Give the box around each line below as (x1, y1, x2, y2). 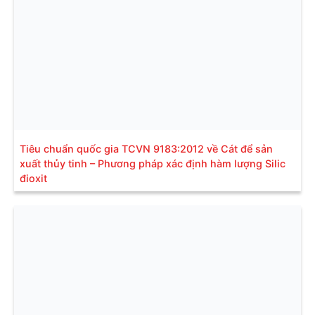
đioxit (20, 172, 47, 184)
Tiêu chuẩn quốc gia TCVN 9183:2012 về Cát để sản (20, 142, 273, 155)
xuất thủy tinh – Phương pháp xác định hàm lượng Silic (20, 157, 285, 169)
